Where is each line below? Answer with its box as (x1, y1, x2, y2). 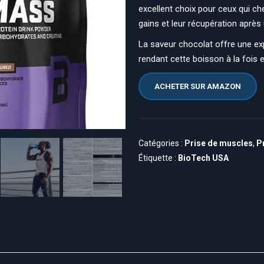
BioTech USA (178, 153, 229, 163)
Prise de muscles (184, 138, 253, 148)
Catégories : (138, 138, 185, 148)
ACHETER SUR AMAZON (154, 82, 242, 91)
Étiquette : (138, 153, 179, 163)
